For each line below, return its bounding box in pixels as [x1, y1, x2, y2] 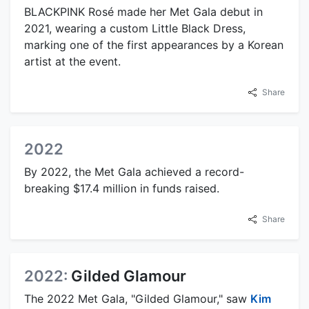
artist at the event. [24, 54, 121, 69]
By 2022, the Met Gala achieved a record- [24, 165, 244, 179]
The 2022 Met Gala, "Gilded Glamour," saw [24, 292, 250, 306]
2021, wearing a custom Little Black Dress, [24, 21, 246, 36]
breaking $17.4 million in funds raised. [24, 181, 219, 196]
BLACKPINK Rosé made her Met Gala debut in [24, 5, 263, 19]
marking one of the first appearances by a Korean [24, 38, 283, 52]
